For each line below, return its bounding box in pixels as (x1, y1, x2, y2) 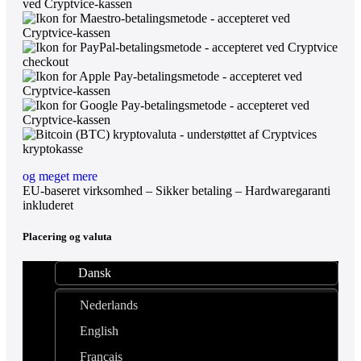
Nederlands (80, 298, 138, 312)
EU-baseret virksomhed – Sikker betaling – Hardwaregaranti (23, 183, 330, 197)
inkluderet (23, 197, 73, 212)
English (80, 324, 118, 338)
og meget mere (23, 168, 98, 183)
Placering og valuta (23, 230, 112, 243)
